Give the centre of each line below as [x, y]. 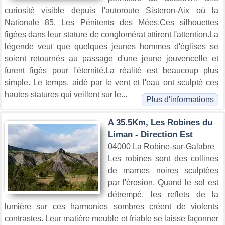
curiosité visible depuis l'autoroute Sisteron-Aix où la [111, 10]
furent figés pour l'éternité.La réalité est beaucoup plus [111, 70]
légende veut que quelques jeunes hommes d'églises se [111, 46]
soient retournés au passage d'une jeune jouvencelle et [111, 58]
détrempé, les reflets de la [163, 194]
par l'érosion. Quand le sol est [163, 182]
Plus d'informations [180, 99]
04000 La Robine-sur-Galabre [161, 146]
